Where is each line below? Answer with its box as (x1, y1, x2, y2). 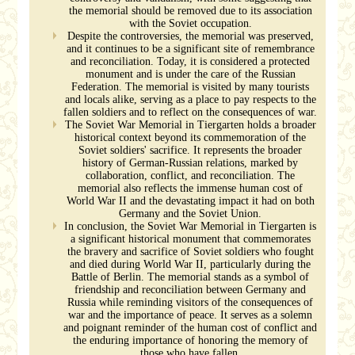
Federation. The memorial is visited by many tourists (71, 81, 309, 93)
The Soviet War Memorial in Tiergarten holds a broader (64, 119, 316, 131)
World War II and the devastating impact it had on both (66, 195, 315, 207)
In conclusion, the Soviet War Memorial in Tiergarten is (64, 220, 316, 232)
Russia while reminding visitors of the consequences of (67, 296, 313, 308)
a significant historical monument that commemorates (70, 233, 311, 245)
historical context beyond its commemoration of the (74, 132, 306, 143)
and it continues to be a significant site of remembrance (66, 43, 315, 55)
